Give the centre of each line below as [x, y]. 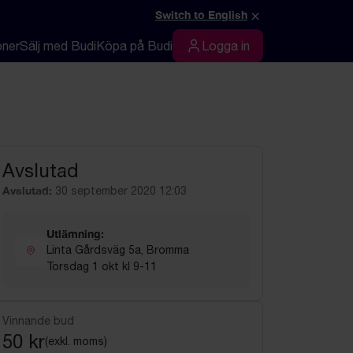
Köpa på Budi [134, 46]
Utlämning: [75, 234]
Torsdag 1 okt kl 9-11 [102, 266]
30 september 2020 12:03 [121, 191]
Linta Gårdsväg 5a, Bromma [118, 250]
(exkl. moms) [76, 341]
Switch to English [201, 15]
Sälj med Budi [58, 46]
